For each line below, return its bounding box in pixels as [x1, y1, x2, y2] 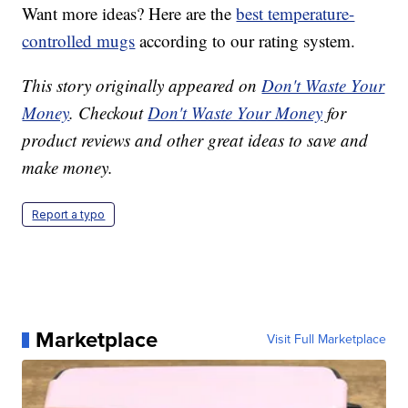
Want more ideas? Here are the [22, 2, 237, 25]
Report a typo [32, 208, 106, 222]
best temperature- [236, 2, 355, 25]
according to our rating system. [135, 29, 356, 53]
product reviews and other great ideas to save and [22, 128, 369, 152]
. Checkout [69, 101, 148, 125]
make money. [22, 156, 114, 179]
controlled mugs [22, 29, 136, 53]
